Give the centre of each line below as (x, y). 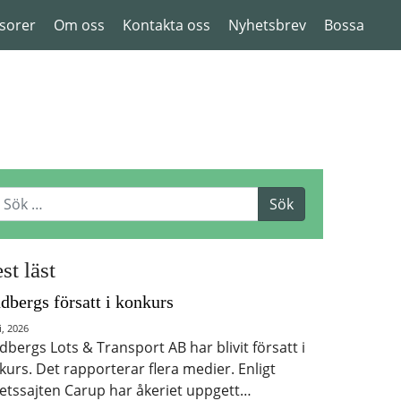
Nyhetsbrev (267, 25)
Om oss (79, 25)
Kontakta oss (166, 25)
